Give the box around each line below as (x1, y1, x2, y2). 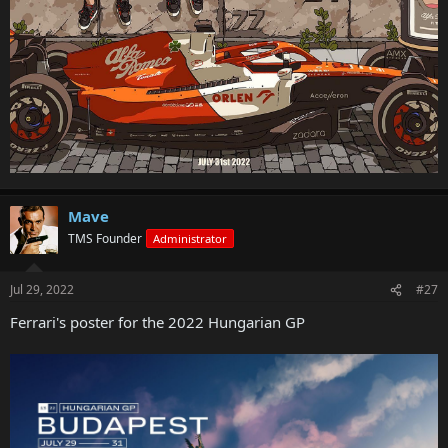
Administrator (153, 230, 227, 246)
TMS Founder (68, 229, 142, 247)
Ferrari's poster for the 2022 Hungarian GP (10, 312, 305, 333)
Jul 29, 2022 (10, 281, 74, 299)
